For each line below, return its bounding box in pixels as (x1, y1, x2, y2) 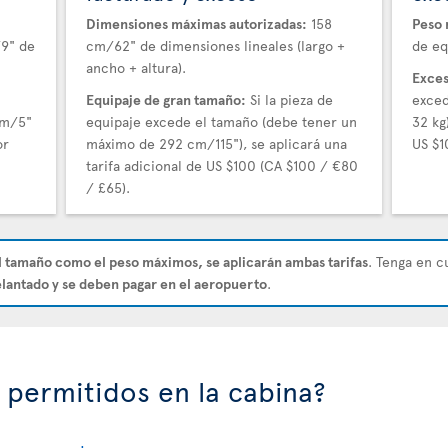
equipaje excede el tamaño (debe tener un (85, 112, 357, 131)
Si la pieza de (245, 90, 333, 109)
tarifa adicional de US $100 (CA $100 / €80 (85, 156, 358, 175)
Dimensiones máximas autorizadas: (85, 14, 307, 33)
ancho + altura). (85, 58, 186, 77)
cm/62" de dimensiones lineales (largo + (85, 36, 345, 55)
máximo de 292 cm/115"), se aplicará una (85, 134, 347, 153)
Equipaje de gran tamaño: (85, 90, 246, 109)
